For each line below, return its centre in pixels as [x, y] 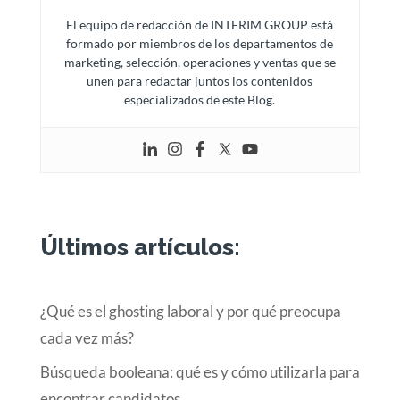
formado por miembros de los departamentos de [200, 43]
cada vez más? [87, 337]
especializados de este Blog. [200, 99]
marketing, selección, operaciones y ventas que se [200, 62]
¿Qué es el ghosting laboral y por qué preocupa [190, 311]
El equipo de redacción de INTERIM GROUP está [200, 24]
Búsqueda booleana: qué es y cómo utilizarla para [200, 372]
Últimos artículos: [140, 247]
